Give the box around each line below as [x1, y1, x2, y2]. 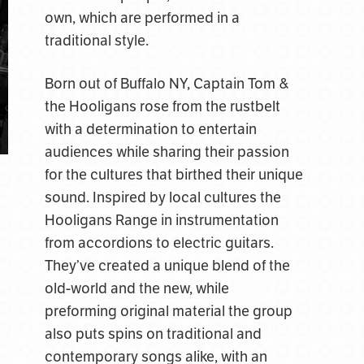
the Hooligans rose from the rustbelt [44, 97, 280, 115]
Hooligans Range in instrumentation [44, 211, 279, 229]
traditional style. [44, 32, 149, 50]
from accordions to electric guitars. [44, 234, 274, 252]
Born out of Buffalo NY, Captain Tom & [44, 75, 289, 93]
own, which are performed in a [44, 9, 240, 27]
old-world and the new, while [44, 279, 229, 297]
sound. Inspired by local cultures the [44, 188, 281, 206]
